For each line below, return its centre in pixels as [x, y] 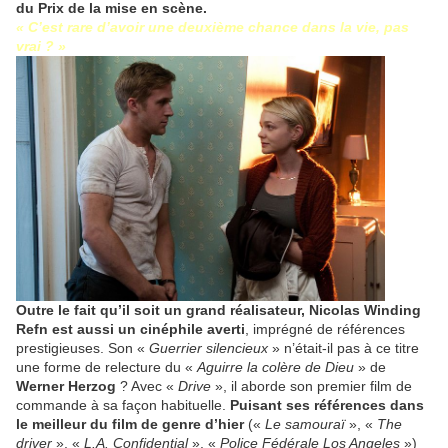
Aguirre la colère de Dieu [275, 367]
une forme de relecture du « [106, 367]
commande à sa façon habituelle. [123, 405]
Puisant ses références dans [327, 405]
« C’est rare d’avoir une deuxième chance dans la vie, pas [212, 27]
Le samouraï [305, 424]
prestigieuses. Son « [82, 348]
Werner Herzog [66, 386]
